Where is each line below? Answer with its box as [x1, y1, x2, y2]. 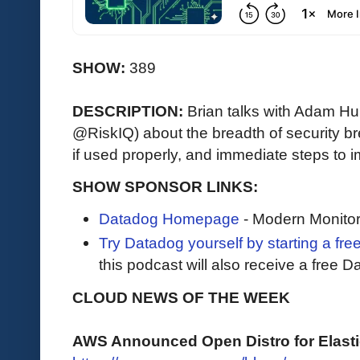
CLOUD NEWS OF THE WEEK [72, 288, 290, 306]
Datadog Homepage [99, 210, 239, 228]
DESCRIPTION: [72, 101, 187, 120]
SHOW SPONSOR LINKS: [72, 177, 258, 195]
